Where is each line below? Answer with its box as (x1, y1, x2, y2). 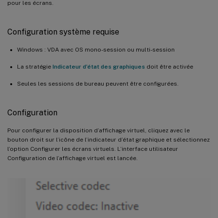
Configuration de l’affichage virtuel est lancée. (7, 154, 138, 162)
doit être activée (145, 63, 193, 70)
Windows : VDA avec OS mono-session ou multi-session (17, 46, 175, 53)
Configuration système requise (7, 27, 119, 36)
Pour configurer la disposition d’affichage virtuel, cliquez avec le (7, 127, 190, 134)
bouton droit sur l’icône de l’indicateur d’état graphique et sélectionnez (7, 136, 210, 143)
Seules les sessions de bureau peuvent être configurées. (17, 80, 179, 87)
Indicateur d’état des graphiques (53, 63, 145, 70)
